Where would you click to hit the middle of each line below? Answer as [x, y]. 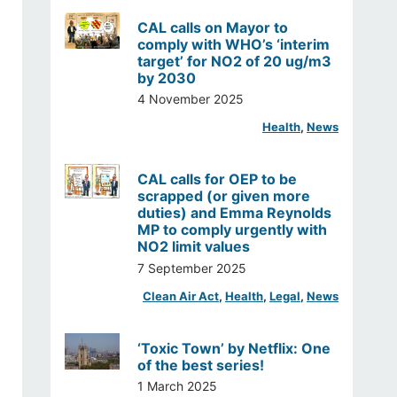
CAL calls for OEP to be [218, 179]
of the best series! [201, 365]
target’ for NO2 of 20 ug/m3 [235, 62]
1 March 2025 [178, 385]
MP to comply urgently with [233, 230]
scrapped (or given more [224, 196]
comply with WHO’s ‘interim [234, 45]
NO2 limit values [194, 247]
